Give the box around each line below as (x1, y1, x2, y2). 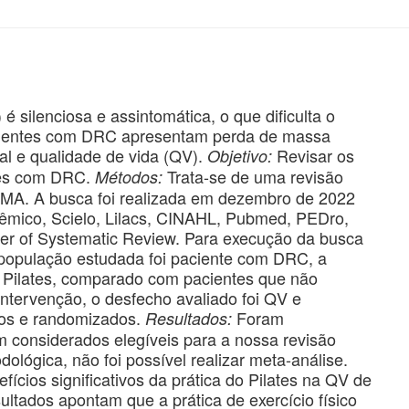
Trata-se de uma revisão (163, 163, 343, 188)
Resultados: (145, 306, 232, 330)
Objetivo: (207, 143, 272, 167)
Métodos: (95, 164, 163, 188)
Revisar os (272, 142, 354, 167)
